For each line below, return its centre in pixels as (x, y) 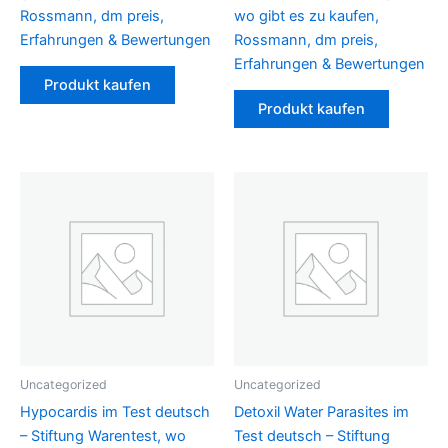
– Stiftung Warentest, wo (103, 435)
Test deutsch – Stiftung (312, 435)
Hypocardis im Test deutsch (115, 411)
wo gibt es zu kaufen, (306, 15)
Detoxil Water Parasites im (321, 411)
